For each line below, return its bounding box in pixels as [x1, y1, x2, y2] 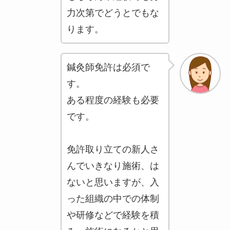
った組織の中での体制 [66, 194, 159, 204]
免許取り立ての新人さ [66, 144, 159, 155]
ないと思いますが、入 [66, 177, 159, 188]
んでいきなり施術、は [66, 161, 159, 171]
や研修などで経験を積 [66, 210, 159, 221]
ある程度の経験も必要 [66, 95, 159, 106]
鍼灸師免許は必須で [66, 62, 150, 73]
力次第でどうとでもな [66, 8, 159, 18]
